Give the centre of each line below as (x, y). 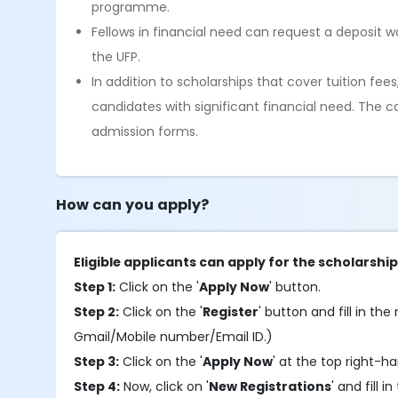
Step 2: (97, 312)
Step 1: (95, 287)
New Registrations (271, 386)
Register (231, 312)
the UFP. (116, 57)
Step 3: (97, 362)
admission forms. (145, 131)
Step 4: (97, 386)
